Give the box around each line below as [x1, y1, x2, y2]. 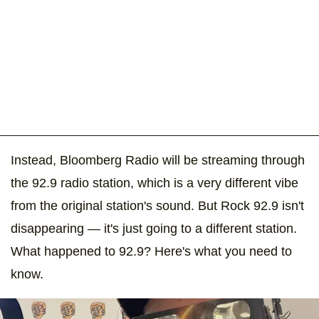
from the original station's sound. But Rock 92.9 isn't [11, 198, 304, 213]
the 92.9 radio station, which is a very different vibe [11, 175, 298, 190]
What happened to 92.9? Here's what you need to [11, 244, 292, 258]
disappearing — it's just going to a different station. [11, 221, 297, 236]
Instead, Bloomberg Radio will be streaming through [11, 152, 305, 167]
